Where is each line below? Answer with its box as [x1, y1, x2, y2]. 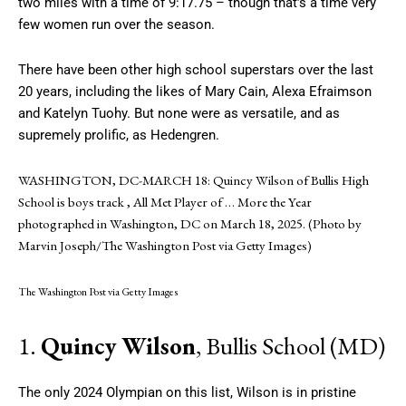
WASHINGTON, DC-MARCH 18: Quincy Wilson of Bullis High [18, 170, 369, 188]
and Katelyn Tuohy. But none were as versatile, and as [18, 104, 340, 121]
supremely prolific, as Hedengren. [18, 126, 219, 143]
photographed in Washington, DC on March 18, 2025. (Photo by [18, 214, 362, 232]
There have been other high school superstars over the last [18, 61, 373, 78]
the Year [267, 192, 312, 210]
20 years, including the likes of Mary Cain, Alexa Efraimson [18, 82, 372, 100]
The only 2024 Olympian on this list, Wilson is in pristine [18, 383, 356, 401]
